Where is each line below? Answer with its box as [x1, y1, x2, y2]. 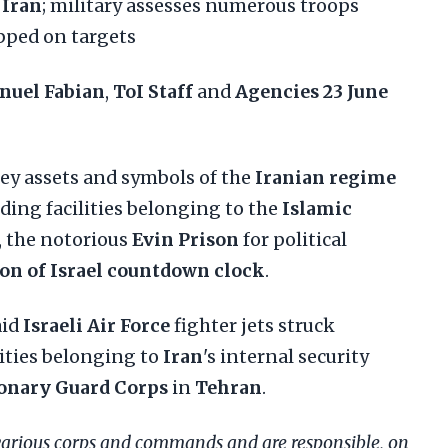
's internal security [203, 346, 369, 368]
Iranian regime [255, 167, 396, 189]
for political [239, 229, 347, 251]
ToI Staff [113, 81, 193, 103]
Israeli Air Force [23, 315, 170, 337]
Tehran [195, 377, 262, 399]
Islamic [282, 198, 352, 220]
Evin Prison [132, 229, 239, 251]
